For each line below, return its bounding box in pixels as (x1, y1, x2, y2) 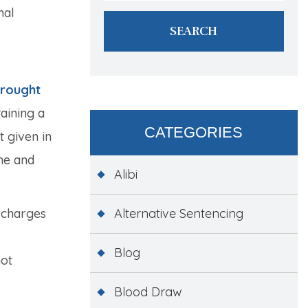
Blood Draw (113, 283, 182, 300)
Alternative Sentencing (113, 205, 243, 221)
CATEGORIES (144, 123, 243, 141)
